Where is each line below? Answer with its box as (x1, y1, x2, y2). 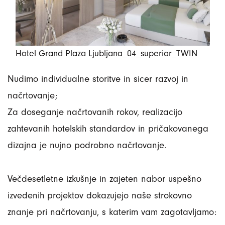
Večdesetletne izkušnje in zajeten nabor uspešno (8, 173, 201, 184)
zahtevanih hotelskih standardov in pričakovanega (8, 123, 208, 134)
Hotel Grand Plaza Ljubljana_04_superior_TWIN (15, 48, 197, 59)
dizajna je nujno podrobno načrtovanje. (8, 139, 166, 151)
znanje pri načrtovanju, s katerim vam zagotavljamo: (8, 206, 216, 217)
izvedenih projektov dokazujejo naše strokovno (8, 189, 192, 201)
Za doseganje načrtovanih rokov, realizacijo (8, 106, 182, 118)
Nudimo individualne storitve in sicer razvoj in (8, 73, 188, 84)
